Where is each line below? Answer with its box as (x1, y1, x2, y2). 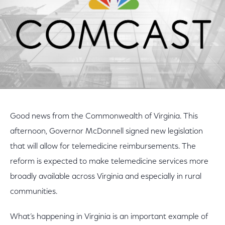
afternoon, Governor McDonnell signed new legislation (10, 128, 203, 136)
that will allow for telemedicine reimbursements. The (10, 143, 196, 151)
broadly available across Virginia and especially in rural (10, 173, 201, 181)
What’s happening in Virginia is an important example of (10, 213, 208, 221)
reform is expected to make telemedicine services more (10, 158, 208, 166)
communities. (10, 188, 58, 196)
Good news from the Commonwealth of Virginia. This (10, 113, 198, 121)
